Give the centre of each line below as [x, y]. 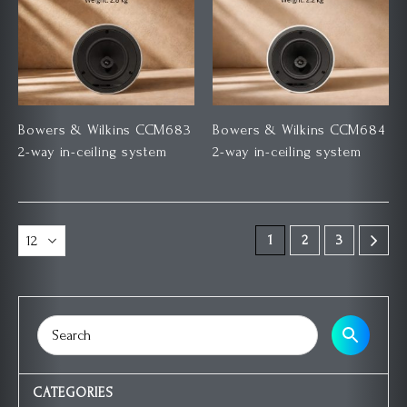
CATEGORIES [73, 393]
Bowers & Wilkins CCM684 [299, 129]
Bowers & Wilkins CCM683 [105, 129]
